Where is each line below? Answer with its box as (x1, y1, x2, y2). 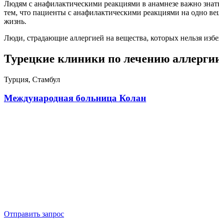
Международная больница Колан (4, 93, 146, 104)
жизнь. (4, 17, 26, 25)
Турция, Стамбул (4, 75, 60, 84)
